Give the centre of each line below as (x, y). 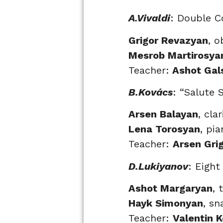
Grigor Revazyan (168, 40)
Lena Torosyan (164, 129)
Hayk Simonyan (166, 203)
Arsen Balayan (163, 114)
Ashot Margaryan (170, 188)
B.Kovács (151, 92)
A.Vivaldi (149, 18)
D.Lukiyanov (158, 166)
